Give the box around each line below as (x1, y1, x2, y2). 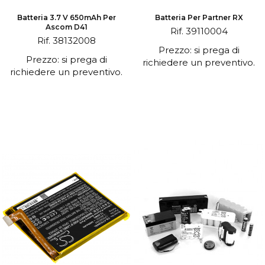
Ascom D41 (45, 22, 88, 31)
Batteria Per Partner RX (154, 13, 243, 22)
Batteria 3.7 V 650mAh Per (17, 13, 116, 22)
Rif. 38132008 (37, 35, 96, 46)
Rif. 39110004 (170, 25, 228, 37)
